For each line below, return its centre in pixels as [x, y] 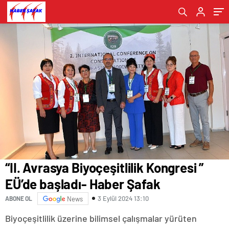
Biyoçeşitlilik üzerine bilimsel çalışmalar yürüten [101, 218]
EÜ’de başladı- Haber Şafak [83, 184]
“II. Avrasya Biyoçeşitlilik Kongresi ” [105, 167]
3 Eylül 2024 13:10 [123, 199]
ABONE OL [19, 199]
